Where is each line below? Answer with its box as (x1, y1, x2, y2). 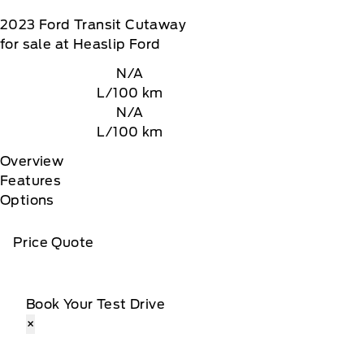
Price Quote (13, 235, 94, 250)
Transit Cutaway (74, 17, 187, 32)
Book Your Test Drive (26, 297, 165, 312)
